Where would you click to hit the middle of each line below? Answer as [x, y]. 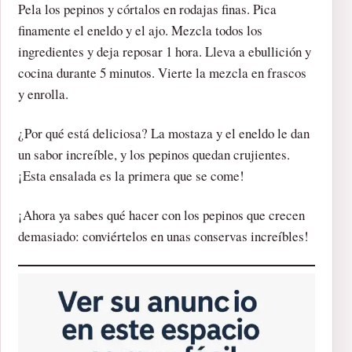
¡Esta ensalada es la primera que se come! [131, 176]
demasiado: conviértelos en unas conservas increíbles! [163, 236]
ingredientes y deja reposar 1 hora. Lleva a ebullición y [165, 52]
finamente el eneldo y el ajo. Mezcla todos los [140, 31]
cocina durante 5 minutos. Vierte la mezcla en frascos [162, 73]
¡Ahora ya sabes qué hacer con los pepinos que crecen [161, 215]
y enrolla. [43, 94]
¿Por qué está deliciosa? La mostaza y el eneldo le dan [164, 134]
